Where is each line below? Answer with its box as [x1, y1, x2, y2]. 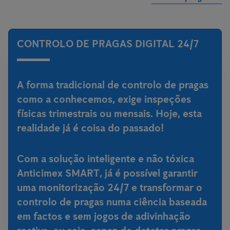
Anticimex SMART [17, 167, 100, 179]
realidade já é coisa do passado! [17, 122, 164, 134]
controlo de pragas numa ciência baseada [17, 196, 207, 208]
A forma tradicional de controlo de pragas [17, 79, 208, 91]
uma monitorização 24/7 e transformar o [17, 181, 202, 194]
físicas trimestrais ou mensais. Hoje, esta [17, 107, 202, 120]
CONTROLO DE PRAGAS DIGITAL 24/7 [17, 37, 199, 50]
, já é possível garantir [100, 167, 198, 179]
